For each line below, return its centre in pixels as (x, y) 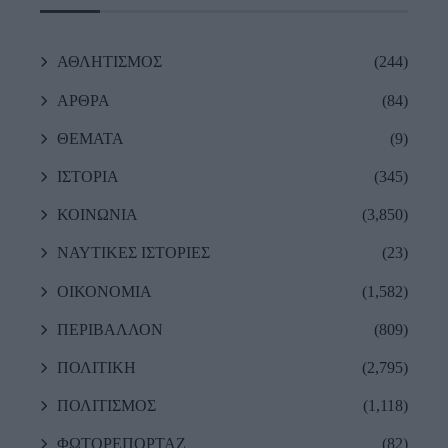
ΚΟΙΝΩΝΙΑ (97, 215)
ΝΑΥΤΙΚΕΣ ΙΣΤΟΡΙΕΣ (133, 253)
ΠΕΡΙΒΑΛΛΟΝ (110, 329)
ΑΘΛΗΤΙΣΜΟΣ (109, 62)
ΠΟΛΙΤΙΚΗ (96, 367)
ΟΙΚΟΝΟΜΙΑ (104, 291)
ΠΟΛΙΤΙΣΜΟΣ (106, 406)
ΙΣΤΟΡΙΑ (88, 177)
